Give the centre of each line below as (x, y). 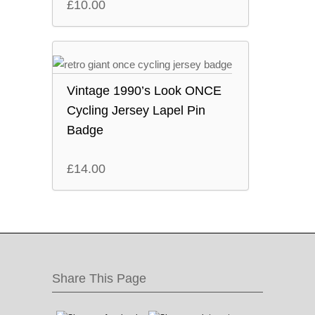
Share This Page (99, 278)
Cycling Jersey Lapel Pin (136, 110)
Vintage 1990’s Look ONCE (144, 91)
